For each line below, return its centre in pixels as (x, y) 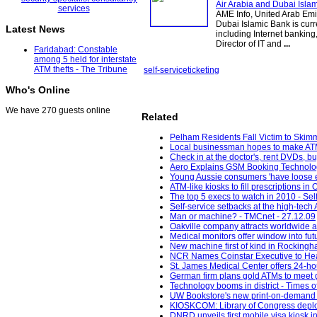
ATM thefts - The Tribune (81, 70)
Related (160, 117)
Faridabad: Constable (76, 50)
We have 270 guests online (58, 111)
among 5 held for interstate (85, 60)
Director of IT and (250, 44)
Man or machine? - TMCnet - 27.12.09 (243, 217)
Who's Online (38, 90)
